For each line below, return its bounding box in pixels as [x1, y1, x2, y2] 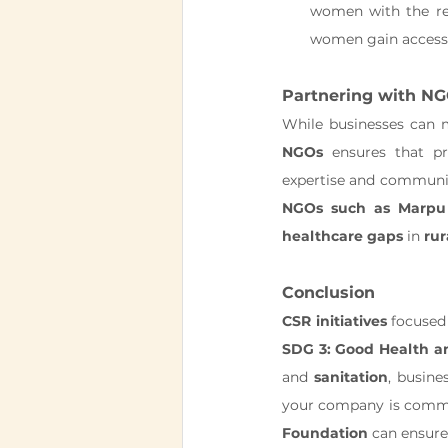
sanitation [313, 368, 388, 386]
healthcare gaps [282, 227, 403, 245]
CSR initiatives [282, 312, 387, 330]
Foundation [282, 424, 368, 442]
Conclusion [282, 283, 375, 302]
